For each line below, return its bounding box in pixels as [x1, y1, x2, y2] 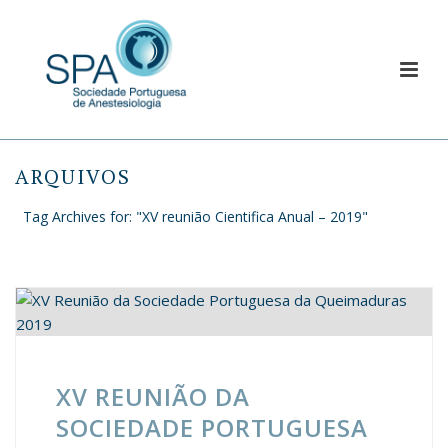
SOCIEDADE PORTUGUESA [56, 411, 368, 444]
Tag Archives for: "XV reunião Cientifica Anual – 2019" [23, 207, 368, 226]
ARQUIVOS [15, 163, 131, 190]
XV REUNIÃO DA [56, 380, 250, 413]
